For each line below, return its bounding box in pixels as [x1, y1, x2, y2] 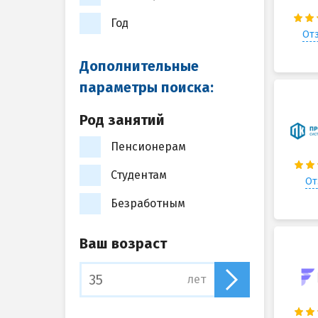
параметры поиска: [79, 79, 214, 96]
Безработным [111, 197, 185, 211]
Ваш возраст [79, 235, 167, 252]
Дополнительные [79, 57, 199, 75]
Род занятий [79, 111, 165, 128]
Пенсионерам [111, 140, 186, 154]
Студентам [111, 168, 167, 182]
